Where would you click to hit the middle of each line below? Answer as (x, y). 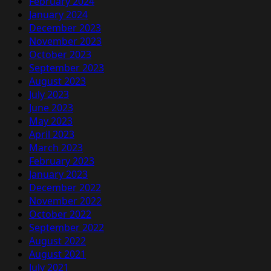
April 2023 (52, 135)
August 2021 (57, 254)
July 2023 (49, 95)
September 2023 (67, 68)
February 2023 (62, 161)
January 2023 (58, 175)
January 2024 (58, 15)
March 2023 (56, 148)
